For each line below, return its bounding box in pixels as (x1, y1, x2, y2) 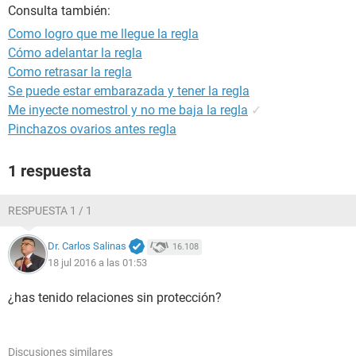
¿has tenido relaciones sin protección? (8, 290, 222, 305)
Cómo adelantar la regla (8, 45, 142, 60)
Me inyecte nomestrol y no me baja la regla (8, 103, 248, 118)
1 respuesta (8, 161, 91, 180)
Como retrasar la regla (8, 64, 132, 79)
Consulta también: (8, 3, 110, 18)
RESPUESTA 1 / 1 (8, 204, 92, 217)
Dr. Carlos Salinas (48, 240, 126, 253)
